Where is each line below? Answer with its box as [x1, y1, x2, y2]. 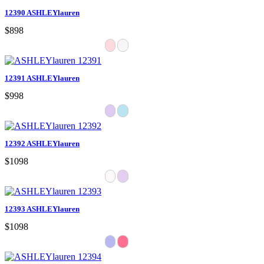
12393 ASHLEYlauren [5, 204, 80, 213]
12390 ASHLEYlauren [5, 8, 80, 17]
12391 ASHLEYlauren [5, 73, 80, 82]
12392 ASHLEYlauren [5, 138, 80, 148]
